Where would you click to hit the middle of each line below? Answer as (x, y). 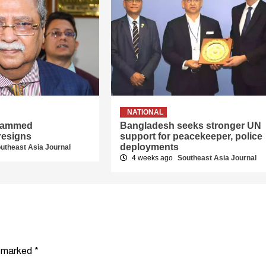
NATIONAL (145, 113)
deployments (149, 147)
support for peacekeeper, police (191, 137)
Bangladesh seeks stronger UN (190, 126)
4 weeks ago (152, 158)
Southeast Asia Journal (217, 158)
